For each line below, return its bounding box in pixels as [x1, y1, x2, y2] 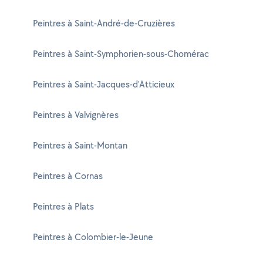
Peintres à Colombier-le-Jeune [33, 231, 153, 243]
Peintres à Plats [33, 200, 94, 213]
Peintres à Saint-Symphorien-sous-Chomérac [33, 48, 209, 60]
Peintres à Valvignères [33, 109, 119, 121]
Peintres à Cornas [33, 170, 103, 182]
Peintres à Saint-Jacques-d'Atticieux [33, 78, 174, 90]
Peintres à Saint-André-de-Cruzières [33, 17, 175, 29]
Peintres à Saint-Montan [33, 139, 127, 151]
